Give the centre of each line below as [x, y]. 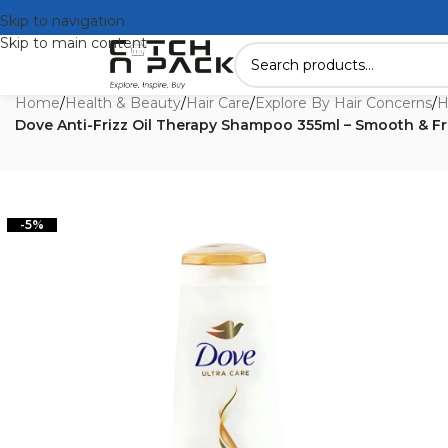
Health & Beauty [123, 103]
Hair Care [218, 103]
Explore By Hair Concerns [343, 103]
